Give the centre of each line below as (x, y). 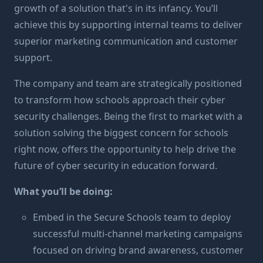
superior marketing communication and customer (126, 41)
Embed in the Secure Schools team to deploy (132, 217)
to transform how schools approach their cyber (120, 100)
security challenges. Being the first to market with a (128, 116)
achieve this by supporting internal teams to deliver (128, 25)
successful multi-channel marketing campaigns (138, 234)
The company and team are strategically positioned (128, 83)
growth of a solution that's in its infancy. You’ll (116, 8)
